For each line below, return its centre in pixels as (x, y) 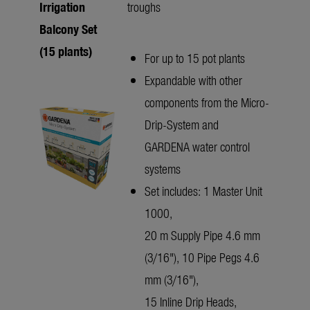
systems (163, 169)
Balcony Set (68, 29)
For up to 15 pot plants (195, 58)
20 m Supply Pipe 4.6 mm (202, 235)
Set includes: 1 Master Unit (203, 191)
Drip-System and (182, 125)
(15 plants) (66, 51)
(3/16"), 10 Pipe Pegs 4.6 (202, 257)
